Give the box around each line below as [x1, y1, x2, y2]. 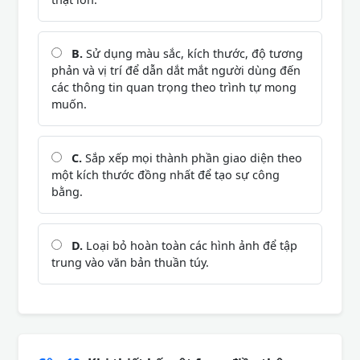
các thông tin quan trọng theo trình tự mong [51, 79, 297, 95]
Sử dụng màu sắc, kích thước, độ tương [83, 45, 303, 61]
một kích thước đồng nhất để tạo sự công [51, 166, 280, 182]
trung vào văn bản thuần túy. [51, 254, 209, 270]
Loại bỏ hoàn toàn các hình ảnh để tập [83, 237, 297, 253]
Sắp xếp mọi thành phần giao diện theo [82, 149, 302, 166]
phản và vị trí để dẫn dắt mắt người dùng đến [51, 62, 301, 78]
